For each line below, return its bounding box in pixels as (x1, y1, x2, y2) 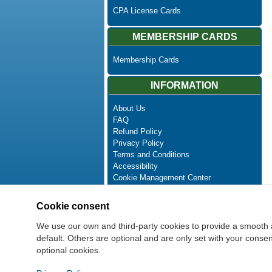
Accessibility (112, 161, 158, 171)
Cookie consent (36, 200, 109, 211)
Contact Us (112, 185, 152, 194)
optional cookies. (36, 245, 101, 255)
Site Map (112, 208, 144, 217)
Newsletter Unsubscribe (112, 219, 196, 229)
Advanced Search (112, 196, 175, 206)
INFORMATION (151, 80, 219, 90)
